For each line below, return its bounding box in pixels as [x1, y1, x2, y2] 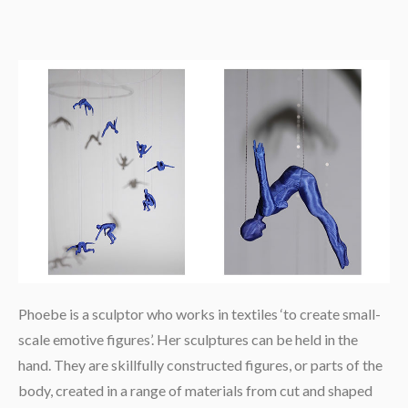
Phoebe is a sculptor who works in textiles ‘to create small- [17, 305, 381, 323]
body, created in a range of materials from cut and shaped [17, 382, 372, 400]
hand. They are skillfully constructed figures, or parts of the [17, 356, 382, 374]
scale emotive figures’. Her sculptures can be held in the [17, 331, 358, 349]
